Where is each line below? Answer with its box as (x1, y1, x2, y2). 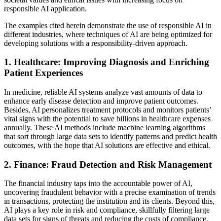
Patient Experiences (4, 68, 83, 78)
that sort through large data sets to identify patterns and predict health (4, 132, 217, 141)
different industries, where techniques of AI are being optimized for (4, 30, 212, 38)
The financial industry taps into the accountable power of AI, (4, 179, 192, 188)
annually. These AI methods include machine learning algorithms (4, 123, 205, 132)
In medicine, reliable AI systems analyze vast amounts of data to (4, 87, 202, 96)
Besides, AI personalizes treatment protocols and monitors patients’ (4, 105, 211, 114)
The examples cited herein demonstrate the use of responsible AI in (4, 21, 212, 30)
